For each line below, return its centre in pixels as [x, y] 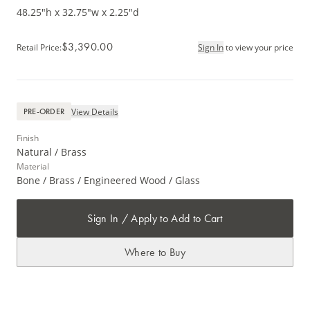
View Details [95, 111]
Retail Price [38, 47]
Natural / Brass [52, 152]
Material [33, 167]
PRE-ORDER [44, 112]
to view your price [259, 47]
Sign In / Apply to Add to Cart [155, 219]
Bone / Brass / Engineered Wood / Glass [108, 181]
